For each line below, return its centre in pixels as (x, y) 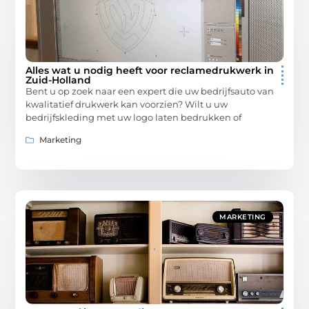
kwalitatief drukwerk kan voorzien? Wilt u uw (127, 104)
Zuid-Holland (59, 80)
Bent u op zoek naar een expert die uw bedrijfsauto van (150, 91)
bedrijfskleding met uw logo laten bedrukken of (134, 118)
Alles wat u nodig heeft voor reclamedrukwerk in (150, 71)
